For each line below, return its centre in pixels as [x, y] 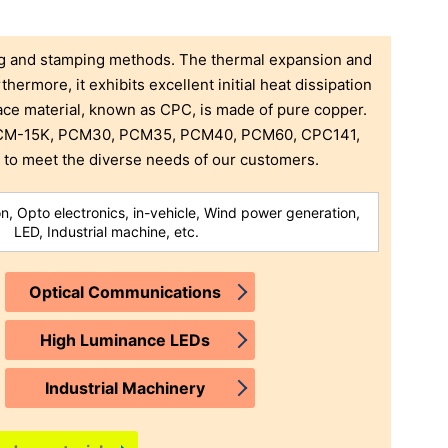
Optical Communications [125, 292]
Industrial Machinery [125, 388]
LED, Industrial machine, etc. [106, 232]
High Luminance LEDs [125, 340]
